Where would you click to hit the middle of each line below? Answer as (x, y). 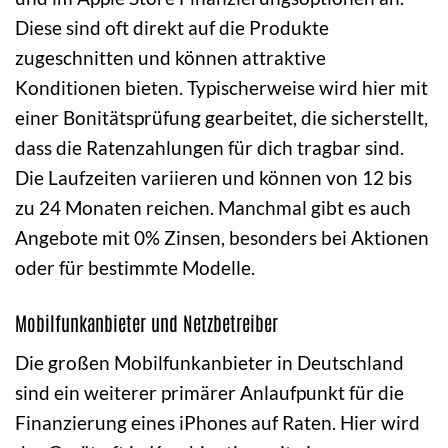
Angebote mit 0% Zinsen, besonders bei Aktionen (222, 238)
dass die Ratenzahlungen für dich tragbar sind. (209, 148)
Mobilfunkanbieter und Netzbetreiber (146, 323)
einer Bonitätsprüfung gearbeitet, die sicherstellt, (221, 118)
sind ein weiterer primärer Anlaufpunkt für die (209, 392)
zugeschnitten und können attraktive (170, 58)
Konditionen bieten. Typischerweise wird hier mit (221, 88)
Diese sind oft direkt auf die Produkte (172, 28)
